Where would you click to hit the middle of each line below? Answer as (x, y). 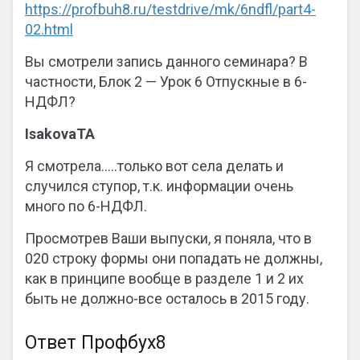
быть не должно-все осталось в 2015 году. (167, 299)
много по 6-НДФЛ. (86, 206)
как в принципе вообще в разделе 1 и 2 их (164, 278)
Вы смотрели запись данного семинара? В (166, 61)
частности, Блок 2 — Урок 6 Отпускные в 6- (166, 82)
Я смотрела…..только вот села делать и (154, 166)
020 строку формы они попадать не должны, (174, 258)
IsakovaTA (60, 134)
